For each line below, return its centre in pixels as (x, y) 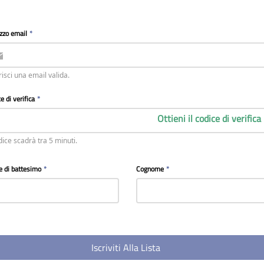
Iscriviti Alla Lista (126, 247)
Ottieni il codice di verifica (209, 118)
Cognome (150, 169)
